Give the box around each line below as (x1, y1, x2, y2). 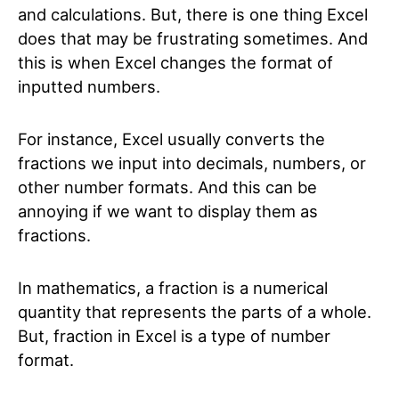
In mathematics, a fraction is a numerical (18, 278, 328, 297)
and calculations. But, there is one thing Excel (18, 4, 368, 24)
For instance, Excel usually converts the (18, 129, 325, 149)
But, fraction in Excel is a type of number (18, 326, 330, 346)
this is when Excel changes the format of (18, 53, 333, 72)
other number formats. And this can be (18, 177, 317, 197)
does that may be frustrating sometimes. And (18, 28, 368, 48)
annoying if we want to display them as (18, 201, 318, 221)
